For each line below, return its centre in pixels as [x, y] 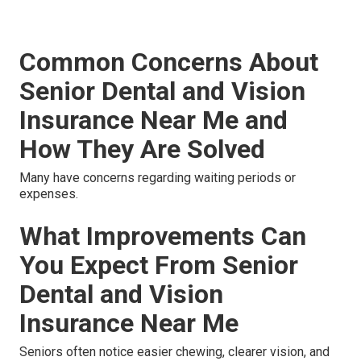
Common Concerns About [169, 62]
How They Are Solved [142, 149]
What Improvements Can [163, 237]
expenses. [49, 194]
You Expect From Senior [159, 266]
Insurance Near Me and [154, 120]
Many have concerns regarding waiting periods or [158, 178]
